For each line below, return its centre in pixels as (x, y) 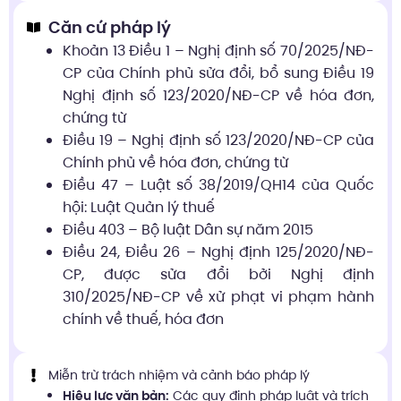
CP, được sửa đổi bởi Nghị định (218, 274)
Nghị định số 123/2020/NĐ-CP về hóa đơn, (218, 95)
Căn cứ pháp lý (109, 27)
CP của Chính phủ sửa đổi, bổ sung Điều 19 (218, 73)
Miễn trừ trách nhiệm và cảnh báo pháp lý (179, 375)
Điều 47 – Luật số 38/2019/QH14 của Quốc (218, 184)
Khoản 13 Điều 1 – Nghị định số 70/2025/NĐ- (218, 50)
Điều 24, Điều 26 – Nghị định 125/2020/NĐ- (218, 252)
